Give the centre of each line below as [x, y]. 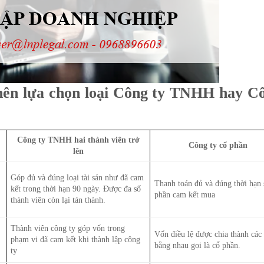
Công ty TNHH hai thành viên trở [78, 139]
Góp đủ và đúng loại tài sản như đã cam [77, 177]
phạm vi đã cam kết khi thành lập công [76, 239]
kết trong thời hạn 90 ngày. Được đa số [76, 188]
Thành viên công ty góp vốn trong [68, 228]
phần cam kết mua [185, 194]
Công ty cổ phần [218, 145]
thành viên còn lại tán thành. [58, 199]
